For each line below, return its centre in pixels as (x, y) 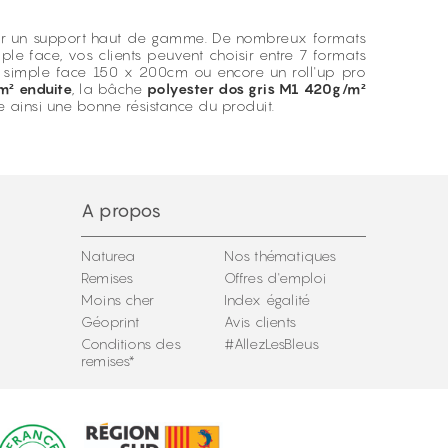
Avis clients (259, 321)
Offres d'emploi (275, 277)
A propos (121, 210)
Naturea (108, 255)
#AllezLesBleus (271, 343)
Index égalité (267, 299)
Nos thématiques (280, 255)
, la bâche (109, 88)
